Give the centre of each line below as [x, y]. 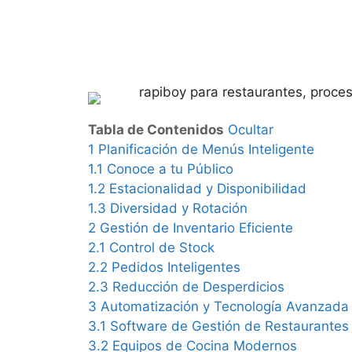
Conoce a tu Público [170, 169]
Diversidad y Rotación [179, 208]
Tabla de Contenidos [156, 130]
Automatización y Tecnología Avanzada [225, 306]
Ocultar [251, 130]
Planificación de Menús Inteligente [206, 149]
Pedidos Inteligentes [176, 267]
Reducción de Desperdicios [198, 287]
